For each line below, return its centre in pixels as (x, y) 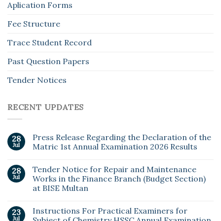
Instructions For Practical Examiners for (110, 211)
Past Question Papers (48, 61)
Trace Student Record (50, 42)
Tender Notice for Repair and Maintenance (114, 169)
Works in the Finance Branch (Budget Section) (119, 179)
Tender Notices (37, 80)
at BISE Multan (60, 188)
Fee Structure (34, 23)
